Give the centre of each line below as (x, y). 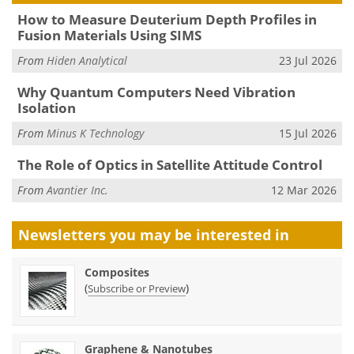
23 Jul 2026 (308, 60)
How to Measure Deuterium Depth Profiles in (167, 20)
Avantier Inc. (77, 190)
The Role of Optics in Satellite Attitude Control (169, 165)
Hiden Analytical (87, 60)
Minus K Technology (95, 133)
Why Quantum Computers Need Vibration (156, 92)
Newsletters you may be (107, 234)
